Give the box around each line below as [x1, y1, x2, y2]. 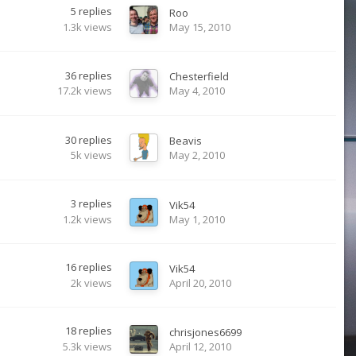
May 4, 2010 [169, 83, 225, 98]
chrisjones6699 [169, 324, 242, 339]
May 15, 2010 [169, 19, 230, 34]
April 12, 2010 [169, 339, 231, 354]
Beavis [169, 133, 202, 148]
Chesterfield [169, 69, 229, 83]
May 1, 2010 [169, 211, 225, 226]
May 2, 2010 [169, 148, 225, 162]
